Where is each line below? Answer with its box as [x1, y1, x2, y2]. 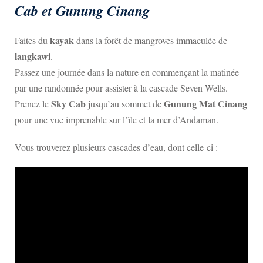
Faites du [15, 34, 50, 46]
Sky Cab [51, 97, 86, 110]
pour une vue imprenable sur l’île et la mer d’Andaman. [15, 113, 218, 126]
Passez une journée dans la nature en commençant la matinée [15, 66, 239, 78]
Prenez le [15, 97, 51, 110]
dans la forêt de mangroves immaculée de [74, 34, 227, 46]
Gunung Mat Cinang [164, 97, 247, 110]
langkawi [15, 49, 50, 63]
